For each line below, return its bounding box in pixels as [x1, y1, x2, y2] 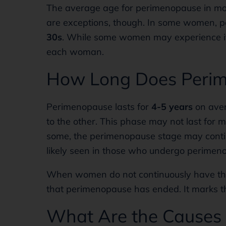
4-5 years [151, 101, 193, 112]
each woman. [46, 46, 104, 58]
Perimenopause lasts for [46, 101, 151, 112]
